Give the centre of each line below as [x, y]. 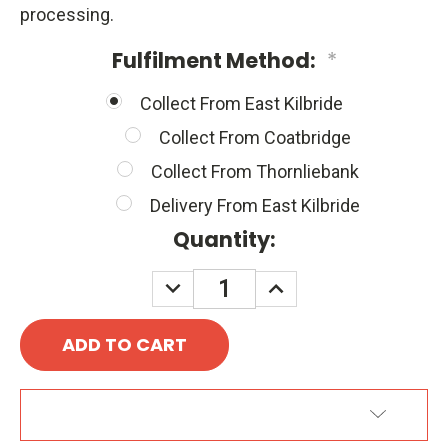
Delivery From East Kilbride [254, 206]
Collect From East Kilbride [241, 104]
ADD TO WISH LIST [211, 415]
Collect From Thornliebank [254, 172]
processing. [67, 15]
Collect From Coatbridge [254, 138]
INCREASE [304, 283]
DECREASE [204, 283]
